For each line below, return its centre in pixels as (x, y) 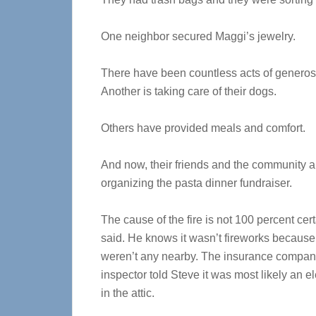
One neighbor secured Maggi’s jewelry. (198, 36)
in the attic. (128, 293)
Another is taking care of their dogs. (189, 91)
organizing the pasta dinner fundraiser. (196, 183)
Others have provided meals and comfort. (203, 128)
